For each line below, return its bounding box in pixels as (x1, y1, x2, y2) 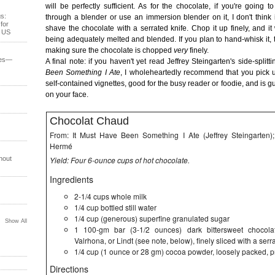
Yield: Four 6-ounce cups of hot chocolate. (50, 155, 190, 165)
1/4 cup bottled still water (74, 202, 157, 212)
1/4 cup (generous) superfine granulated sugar (74, 213, 230, 223)
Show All (5, 218, 27, 224)
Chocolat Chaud (50, 115, 129, 127)
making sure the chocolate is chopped (45, 46, 174, 55)
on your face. (45, 90, 88, 99)
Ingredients (50, 173, 93, 185)
